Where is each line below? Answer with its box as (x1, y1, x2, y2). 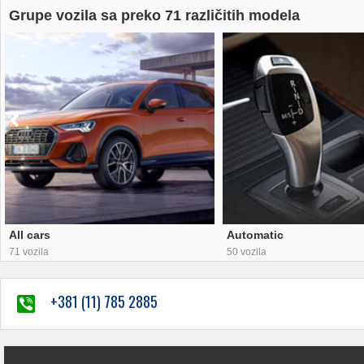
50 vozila (227, 245, 267, 258)
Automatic (227, 227, 284, 241)
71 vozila (9, 245, 49, 258)
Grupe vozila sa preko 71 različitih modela (9, 7, 300, 24)
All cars (9, 227, 50, 241)
